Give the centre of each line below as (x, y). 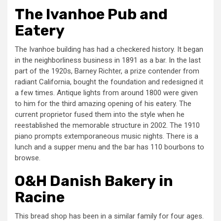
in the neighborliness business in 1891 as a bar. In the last (108, 60)
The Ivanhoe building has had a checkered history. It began (109, 50)
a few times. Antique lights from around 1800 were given (106, 93)
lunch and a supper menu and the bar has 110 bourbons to (110, 147)
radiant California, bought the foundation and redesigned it (109, 82)
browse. (29, 158)
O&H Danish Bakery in (94, 181)
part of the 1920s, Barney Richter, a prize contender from (107, 71)
